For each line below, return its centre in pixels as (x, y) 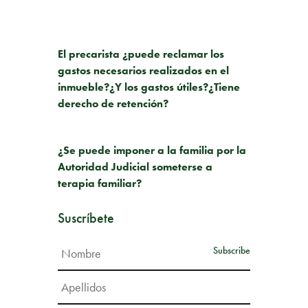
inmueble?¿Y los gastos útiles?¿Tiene (149, 87)
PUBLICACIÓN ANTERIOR (117, 36)
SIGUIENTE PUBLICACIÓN (103, 132)
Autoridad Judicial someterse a (135, 166)
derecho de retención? (113, 103)
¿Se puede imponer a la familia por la (152, 150)
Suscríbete (86, 218)
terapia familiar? (100, 183)
